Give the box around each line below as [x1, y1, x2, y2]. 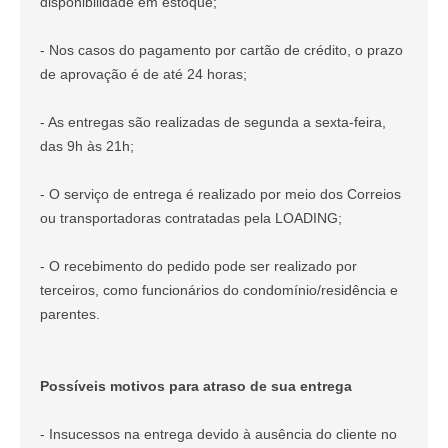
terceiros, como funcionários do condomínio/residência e [40, 282, 398, 298]
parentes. [40, 306, 100, 322]
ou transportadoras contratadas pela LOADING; [40, 210, 342, 226]
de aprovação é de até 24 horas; [40, 66, 247, 82]
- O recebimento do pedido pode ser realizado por [40, 258, 357, 274]
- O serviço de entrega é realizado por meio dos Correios [40, 186, 401, 202]
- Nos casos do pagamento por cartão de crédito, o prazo [40, 42, 403, 58]
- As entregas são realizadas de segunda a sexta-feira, [40, 114, 386, 130]
